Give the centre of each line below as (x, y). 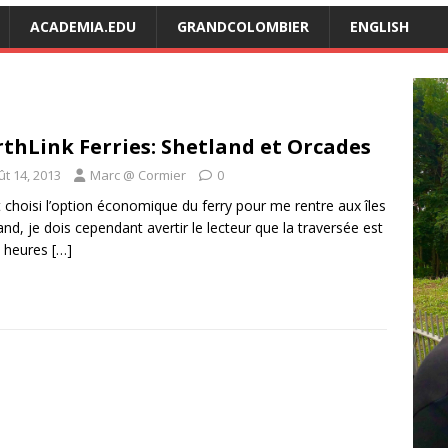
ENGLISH (379, 26)
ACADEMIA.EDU (83, 26)
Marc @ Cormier (138, 174)
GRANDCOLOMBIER (243, 26)
